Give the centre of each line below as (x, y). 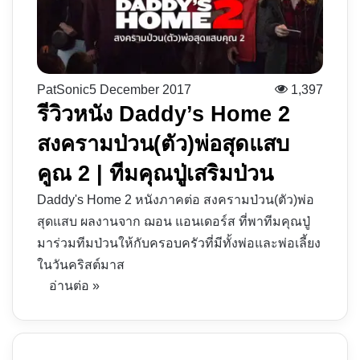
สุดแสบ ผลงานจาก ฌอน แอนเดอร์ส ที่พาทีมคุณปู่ (174, 222)
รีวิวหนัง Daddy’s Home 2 (164, 115)
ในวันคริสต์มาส (81, 265)
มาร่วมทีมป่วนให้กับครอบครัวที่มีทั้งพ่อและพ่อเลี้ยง (179, 243)
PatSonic (63, 90)
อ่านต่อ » (74, 286)
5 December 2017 (140, 90)
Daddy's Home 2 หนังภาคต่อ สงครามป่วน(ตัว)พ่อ (176, 200)
